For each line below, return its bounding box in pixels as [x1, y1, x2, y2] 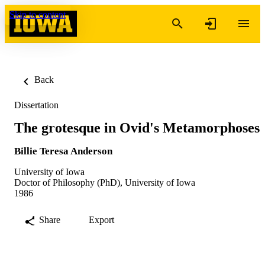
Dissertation [14, 100, 59, 110]
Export [89, 214, 114, 225]
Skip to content [9, 9, 66, 20]
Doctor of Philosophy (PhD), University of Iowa [14, 177, 195, 188]
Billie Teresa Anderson [14, 145, 112, 157]
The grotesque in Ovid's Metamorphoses [14, 119, 260, 135]
